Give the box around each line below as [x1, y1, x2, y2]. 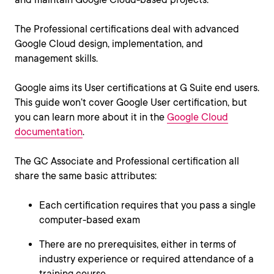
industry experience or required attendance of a [39, 253, 254, 265]
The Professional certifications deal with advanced [15, 23, 239, 35]
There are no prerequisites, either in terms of [39, 239, 236, 250]
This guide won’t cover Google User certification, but [15, 97, 247, 108]
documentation [15, 126, 83, 138]
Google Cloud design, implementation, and [15, 38, 203, 50]
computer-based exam [39, 214, 140, 226]
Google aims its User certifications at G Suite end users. [15, 82, 259, 94]
